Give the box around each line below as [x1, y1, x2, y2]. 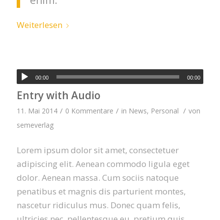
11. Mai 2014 [16, 106, 57, 116]
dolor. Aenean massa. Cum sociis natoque [16, 171, 179, 183]
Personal [150, 106, 179, 116]
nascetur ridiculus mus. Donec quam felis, [16, 199, 180, 211]
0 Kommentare [65, 106, 113, 116]
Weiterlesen [16, 19, 62, 31]
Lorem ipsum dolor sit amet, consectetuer [16, 144, 179, 156]
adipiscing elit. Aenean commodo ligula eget [16, 158, 190, 169]
